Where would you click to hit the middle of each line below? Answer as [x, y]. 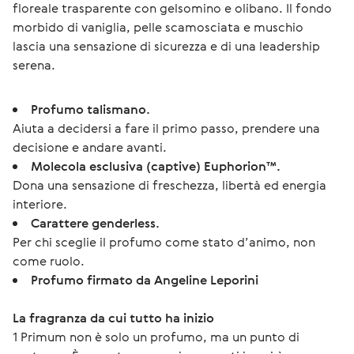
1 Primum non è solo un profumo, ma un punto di [158, 337]
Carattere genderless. [95, 223]
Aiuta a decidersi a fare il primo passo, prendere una [166, 128]
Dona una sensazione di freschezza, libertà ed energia [169, 185]
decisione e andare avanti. [90, 147]
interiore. [40, 204]
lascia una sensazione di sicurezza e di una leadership [168, 46]
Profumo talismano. [90, 109]
